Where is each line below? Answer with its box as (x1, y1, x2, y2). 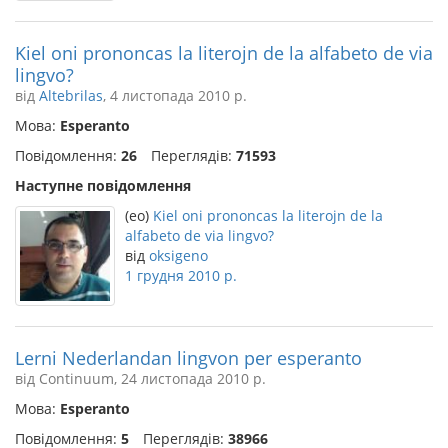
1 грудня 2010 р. (125, 266, 237, 285)
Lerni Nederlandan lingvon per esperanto (15, 346, 362, 370)
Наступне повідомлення (15, 176, 191, 195)
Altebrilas (39, 86, 103, 105)
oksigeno (149, 246, 208, 265)
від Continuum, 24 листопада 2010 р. (15, 369, 266, 388)
